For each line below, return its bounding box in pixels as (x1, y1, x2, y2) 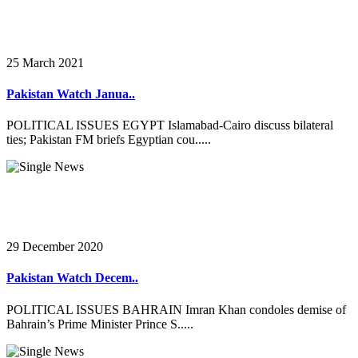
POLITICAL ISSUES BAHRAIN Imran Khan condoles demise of (6, 302, 346, 316)
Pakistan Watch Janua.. (6, 86, 135, 101)
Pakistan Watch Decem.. (6, 271, 138, 285)
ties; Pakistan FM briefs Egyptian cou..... (6, 133, 211, 147)
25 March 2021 (6, 55, 84, 70)
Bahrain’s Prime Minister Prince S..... (6, 316, 193, 331)
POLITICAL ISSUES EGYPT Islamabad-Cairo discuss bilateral (6, 118, 333, 133)
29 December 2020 (6, 240, 103, 254)
